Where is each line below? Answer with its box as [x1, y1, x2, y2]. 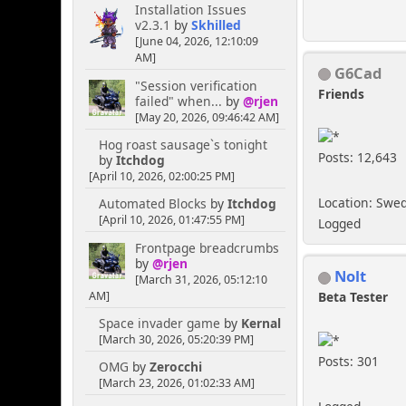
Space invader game [98, 314, 220, 333]
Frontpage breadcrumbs [134, 238, 279, 256]
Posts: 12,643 [318, 149, 398, 167]
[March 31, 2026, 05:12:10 [134, 271, 267, 287]
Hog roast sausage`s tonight [98, 136, 267, 154]
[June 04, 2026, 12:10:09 [134, 34, 258, 50]
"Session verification [134, 76, 257, 94]
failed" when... [134, 92, 222, 110]
